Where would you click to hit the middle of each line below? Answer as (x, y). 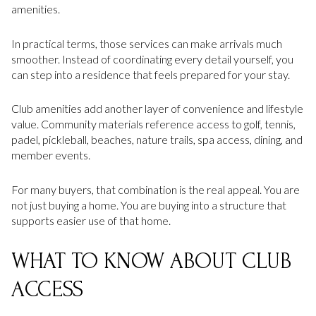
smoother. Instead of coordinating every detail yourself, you (152, 59)
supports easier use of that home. (91, 220)
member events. (51, 155)
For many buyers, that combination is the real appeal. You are (156, 189)
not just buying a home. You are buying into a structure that (149, 205)
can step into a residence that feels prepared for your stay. (151, 74)
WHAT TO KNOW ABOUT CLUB (151, 261)
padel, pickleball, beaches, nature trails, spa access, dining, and (157, 140)
